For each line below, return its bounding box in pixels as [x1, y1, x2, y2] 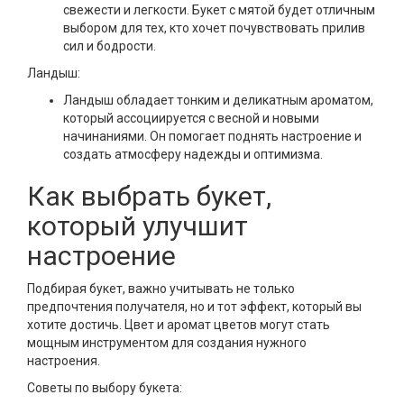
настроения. [27, 353, 100, 368]
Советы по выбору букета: [27, 381, 182, 395]
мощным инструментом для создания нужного [27, 335, 307, 350]
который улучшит [27, 210, 248, 242]
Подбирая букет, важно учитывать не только [27, 281, 295, 296]
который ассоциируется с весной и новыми [63, 111, 319, 125]
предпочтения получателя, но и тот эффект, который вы [27, 299, 362, 314]
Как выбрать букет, [27, 180, 271, 212]
